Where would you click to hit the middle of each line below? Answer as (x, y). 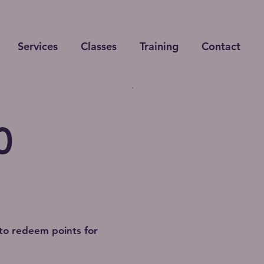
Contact (221, 46)
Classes (98, 46)
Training (159, 46)
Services (37, 46)
